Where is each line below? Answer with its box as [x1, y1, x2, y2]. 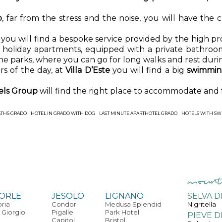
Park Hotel [105, 208, 139, 216]
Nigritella [187, 200, 217, 208]
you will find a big [112, 65, 187, 75]
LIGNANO [105, 191, 144, 201]
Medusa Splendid [105, 200, 162, 208]
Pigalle [52, 208, 74, 216]
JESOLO [52, 191, 85, 201]
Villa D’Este [65, 65, 112, 75]
